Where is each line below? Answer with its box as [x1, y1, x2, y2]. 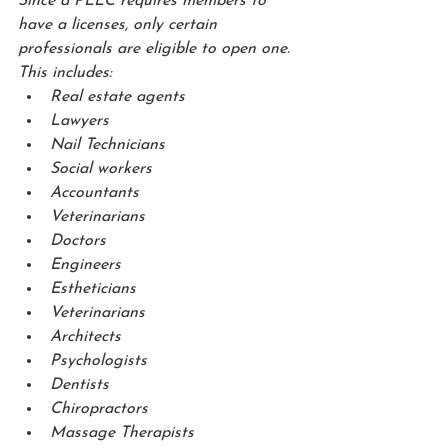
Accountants [50, 185, 139, 202]
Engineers [50, 257, 121, 274]
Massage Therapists [50, 425, 194, 442]
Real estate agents [50, 89, 185, 106]
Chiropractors [50, 401, 148, 418]
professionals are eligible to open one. [18, 41, 300, 58]
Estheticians [50, 281, 136, 298]
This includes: [18, 65, 112, 82]
